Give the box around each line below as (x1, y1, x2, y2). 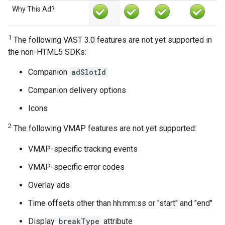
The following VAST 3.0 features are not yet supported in (12, 35, 212, 45)
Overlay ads (28, 180, 70, 190)
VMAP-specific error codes (28, 162, 125, 172)
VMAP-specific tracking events (28, 144, 138, 154)
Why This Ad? (12, 5, 55, 13)
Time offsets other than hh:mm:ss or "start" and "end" (28, 198, 212, 208)
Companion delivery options (28, 85, 126, 95)
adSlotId (71, 67, 106, 77)
